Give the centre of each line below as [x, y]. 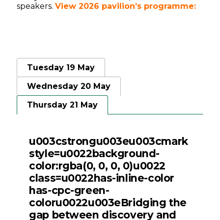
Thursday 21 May [63, 105]
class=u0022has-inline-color [102, 178]
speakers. [35, 6]
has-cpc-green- [69, 190]
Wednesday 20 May [69, 86]
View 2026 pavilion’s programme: [126, 6]
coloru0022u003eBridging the [108, 202]
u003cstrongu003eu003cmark [109, 141]
